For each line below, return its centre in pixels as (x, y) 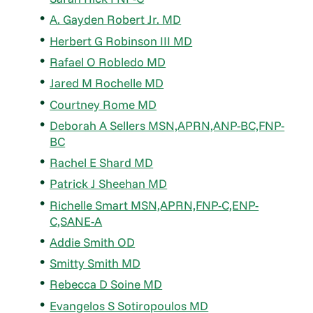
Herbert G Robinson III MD (121, 41)
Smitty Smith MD (95, 263)
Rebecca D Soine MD (106, 284)
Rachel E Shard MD (102, 163)
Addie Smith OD (93, 242)
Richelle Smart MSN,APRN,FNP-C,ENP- (154, 205)
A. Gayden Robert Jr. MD (116, 20)
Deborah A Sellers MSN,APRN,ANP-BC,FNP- (167, 125)
